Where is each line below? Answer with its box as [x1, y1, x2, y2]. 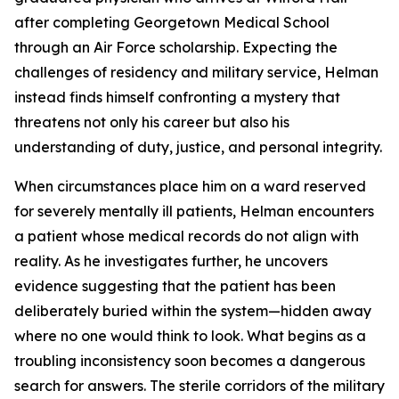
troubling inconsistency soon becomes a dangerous [14, 352, 365, 370]
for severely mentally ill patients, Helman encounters [14, 202, 374, 220]
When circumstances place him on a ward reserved [14, 177, 366, 195]
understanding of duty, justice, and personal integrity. [14, 138, 382, 156]
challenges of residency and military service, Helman [14, 63, 379, 81]
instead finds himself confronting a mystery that [14, 88, 340, 106]
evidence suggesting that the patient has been [14, 277, 336, 295]
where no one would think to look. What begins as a [14, 327, 366, 345]
